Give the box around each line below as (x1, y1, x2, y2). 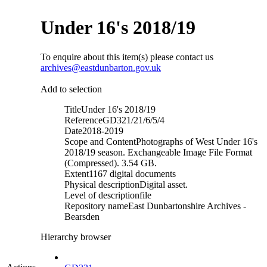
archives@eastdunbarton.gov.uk (41, 62, 161, 73)
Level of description (64, 190, 139, 200)
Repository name (64, 200, 128, 211)
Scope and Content (64, 136, 136, 147)
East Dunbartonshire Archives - (128, 200, 246, 211)
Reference (64, 114, 103, 125)
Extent (64, 168, 89, 179)
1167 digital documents (89, 168, 176, 179)
